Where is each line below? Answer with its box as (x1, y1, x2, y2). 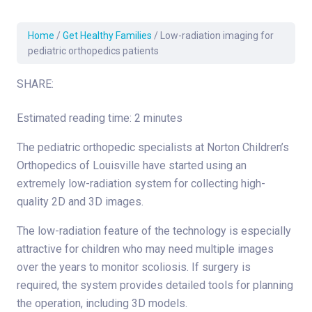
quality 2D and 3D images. (17, 195, 143, 209)
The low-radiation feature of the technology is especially (17, 224, 291, 238)
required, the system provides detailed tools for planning (17, 279, 293, 292)
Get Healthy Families (63, 30, 152, 42)
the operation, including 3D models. (17, 297, 187, 311)
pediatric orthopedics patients (28, 45, 159, 57)
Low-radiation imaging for (160, 30, 274, 42)
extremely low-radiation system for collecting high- (17, 177, 265, 191)
